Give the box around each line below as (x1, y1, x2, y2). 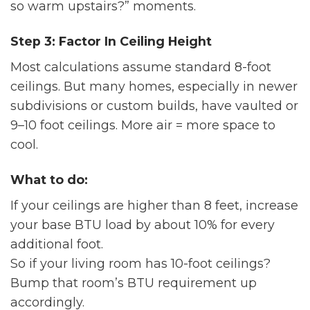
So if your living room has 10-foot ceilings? (10, 256, 271, 271)
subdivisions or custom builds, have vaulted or (10, 98, 298, 113)
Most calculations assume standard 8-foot (10, 60, 271, 75)
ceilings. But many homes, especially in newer (10, 79, 298, 94)
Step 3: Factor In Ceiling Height (10, 34, 212, 49)
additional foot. (10, 237, 103, 252)
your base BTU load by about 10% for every (10, 217, 275, 232)
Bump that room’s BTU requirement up (10, 275, 257, 291)
